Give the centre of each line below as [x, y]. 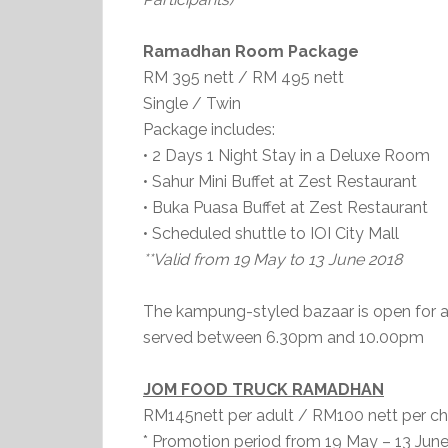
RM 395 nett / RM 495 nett [243, 77]
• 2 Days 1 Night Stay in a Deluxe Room [286, 155]
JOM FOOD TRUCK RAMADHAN [263, 389]
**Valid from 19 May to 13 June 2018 [272, 259]
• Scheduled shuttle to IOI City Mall [271, 233]
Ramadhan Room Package [251, 51]
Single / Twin [192, 103]
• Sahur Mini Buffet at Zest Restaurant [280, 181]
